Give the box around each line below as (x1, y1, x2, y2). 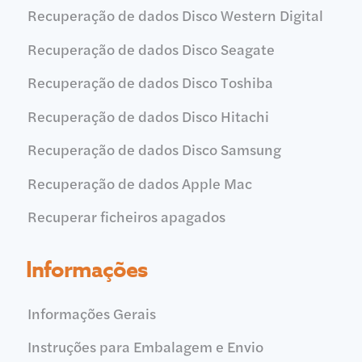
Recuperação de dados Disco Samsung (27, 139, 281, 160)
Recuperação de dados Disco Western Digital (27, 5, 323, 26)
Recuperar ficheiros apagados (27, 205, 225, 226)
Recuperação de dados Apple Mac (27, 172, 252, 193)
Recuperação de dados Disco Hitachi (27, 105, 269, 126)
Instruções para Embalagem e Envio (27, 336, 263, 357)
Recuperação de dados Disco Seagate (27, 38, 275, 59)
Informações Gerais (27, 302, 156, 323)
